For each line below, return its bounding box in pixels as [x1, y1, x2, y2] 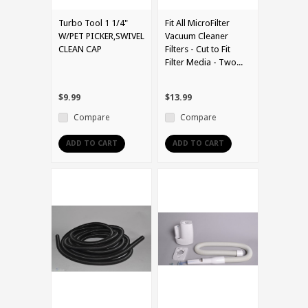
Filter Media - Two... [165, 56, 243, 67]
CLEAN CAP [58, 43, 102, 54]
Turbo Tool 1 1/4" [58, 17, 128, 28]
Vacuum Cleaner [165, 30, 228, 41]
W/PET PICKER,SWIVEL [58, 30, 144, 41]
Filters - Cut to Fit [165, 43, 230, 54]
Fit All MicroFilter [165, 17, 230, 28]
